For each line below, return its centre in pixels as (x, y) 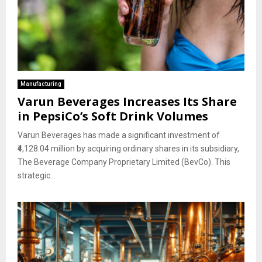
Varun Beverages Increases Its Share (127, 101)
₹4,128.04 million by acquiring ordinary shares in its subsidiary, (128, 148)
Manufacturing (41, 84)
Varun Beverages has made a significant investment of (119, 135)
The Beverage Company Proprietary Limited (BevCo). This (124, 162)
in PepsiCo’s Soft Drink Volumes (113, 116)
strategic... (37, 175)
